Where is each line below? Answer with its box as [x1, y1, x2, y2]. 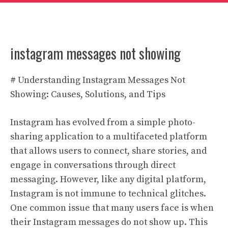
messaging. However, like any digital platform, [10, 174, 206, 185]
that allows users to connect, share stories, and [10, 145, 207, 157]
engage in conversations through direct [10, 159, 176, 171]
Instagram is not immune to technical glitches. [10, 188, 206, 199]
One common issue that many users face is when [10, 202, 214, 214]
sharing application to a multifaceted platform [10, 131, 207, 142]
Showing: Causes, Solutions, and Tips [10, 89, 165, 100]
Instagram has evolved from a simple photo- [10, 117, 195, 128]
